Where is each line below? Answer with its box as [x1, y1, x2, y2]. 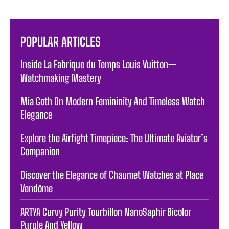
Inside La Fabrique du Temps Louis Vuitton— [20, 58, 176, 71]
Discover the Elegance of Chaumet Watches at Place [20, 168, 203, 181]
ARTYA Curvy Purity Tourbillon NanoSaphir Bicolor [20, 205, 191, 218]
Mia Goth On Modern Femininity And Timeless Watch [20, 95, 205, 107]
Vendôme [20, 181, 53, 194]
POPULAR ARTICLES [20, 34, 101, 49]
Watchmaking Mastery [20, 71, 101, 84]
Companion [20, 145, 60, 157]
